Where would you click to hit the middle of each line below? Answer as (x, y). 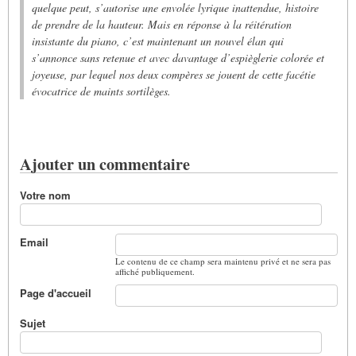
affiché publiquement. (155, 271)
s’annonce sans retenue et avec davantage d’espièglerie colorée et (178, 57)
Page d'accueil (56, 292)
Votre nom (45, 195)
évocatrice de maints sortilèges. (101, 91)
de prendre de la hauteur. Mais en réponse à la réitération (162, 24)
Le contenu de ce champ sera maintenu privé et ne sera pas (223, 261)
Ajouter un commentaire (105, 163)
